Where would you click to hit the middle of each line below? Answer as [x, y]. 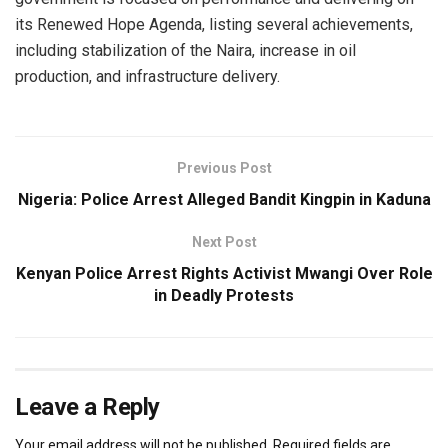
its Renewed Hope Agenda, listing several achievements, [214, 25]
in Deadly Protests [224, 296]
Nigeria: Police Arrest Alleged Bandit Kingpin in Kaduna [224, 200]
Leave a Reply [87, 407]
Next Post [224, 242]
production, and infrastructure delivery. [147, 77]
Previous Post [224, 168]
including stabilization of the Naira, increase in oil [185, 51]
